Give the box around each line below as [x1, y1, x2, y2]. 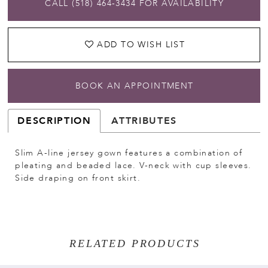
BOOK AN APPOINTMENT [75, 80, 194, 92]
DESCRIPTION [17, 114, 92, 128]
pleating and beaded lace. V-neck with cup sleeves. [15, 160, 252, 172]
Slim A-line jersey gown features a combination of [15, 147, 243, 159]
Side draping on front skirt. [15, 172, 141, 184]
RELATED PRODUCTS [69, 237, 200, 249]
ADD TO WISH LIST [97, 39, 185, 51]
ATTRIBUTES [111, 114, 177, 128]
